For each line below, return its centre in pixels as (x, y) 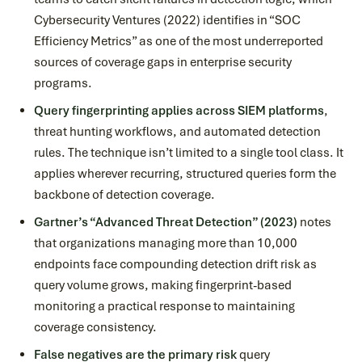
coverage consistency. (95, 327)
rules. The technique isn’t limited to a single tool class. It (189, 153)
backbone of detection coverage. (124, 195)
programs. (63, 83)
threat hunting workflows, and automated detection (177, 132)
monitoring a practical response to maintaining (164, 306)
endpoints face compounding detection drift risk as (175, 264)
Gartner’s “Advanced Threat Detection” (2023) (166, 222)
